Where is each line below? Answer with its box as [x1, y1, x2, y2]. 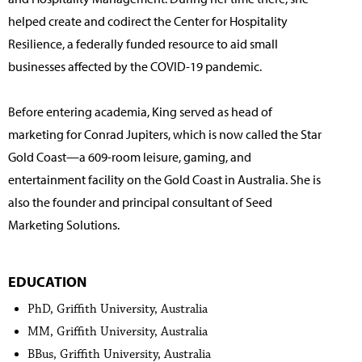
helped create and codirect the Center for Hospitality [8, 13, 288, 30]
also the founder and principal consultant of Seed [8, 194, 272, 211]
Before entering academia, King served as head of [8, 103, 272, 120]
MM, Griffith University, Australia [27, 324, 208, 340]
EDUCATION [8, 272, 86, 292]
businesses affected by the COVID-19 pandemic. [8, 58, 264, 75]
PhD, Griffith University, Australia [27, 301, 208, 318]
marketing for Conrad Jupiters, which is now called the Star [8, 126, 322, 143]
